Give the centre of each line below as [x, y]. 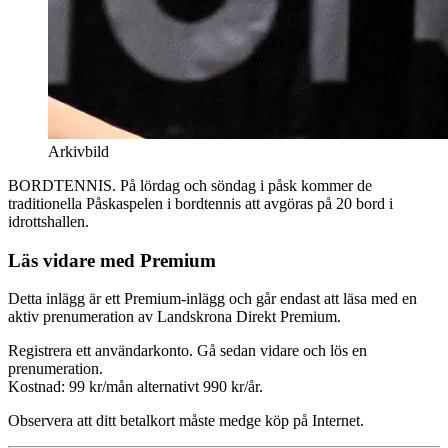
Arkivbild [78, 151]
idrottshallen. [48, 221]
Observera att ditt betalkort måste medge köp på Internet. [186, 421]
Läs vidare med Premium [112, 260]
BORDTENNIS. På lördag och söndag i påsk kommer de [190, 185]
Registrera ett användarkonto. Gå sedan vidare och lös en [187, 351]
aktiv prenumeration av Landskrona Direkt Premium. [174, 317]
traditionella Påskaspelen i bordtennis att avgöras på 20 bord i [200, 203]
